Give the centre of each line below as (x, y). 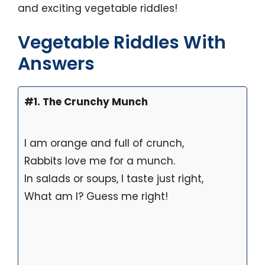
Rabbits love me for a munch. (100, 161)
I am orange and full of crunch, (104, 143)
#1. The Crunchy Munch (86, 102)
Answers (56, 64)
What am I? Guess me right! (96, 197)
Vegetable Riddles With (122, 43)
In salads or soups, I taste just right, (114, 179)
